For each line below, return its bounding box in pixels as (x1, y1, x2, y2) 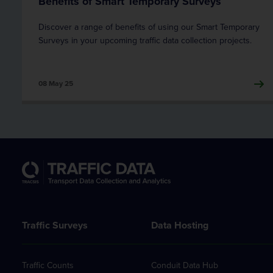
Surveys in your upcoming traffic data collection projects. (38, 34, 252, 47)
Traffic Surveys (22, 218, 88, 232)
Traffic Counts (22, 259, 74, 272)
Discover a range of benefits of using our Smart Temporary (38, 21, 260, 34)
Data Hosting (151, 218, 208, 232)
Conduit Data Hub (151, 259, 218, 272)
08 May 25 (38, 78, 73, 89)
